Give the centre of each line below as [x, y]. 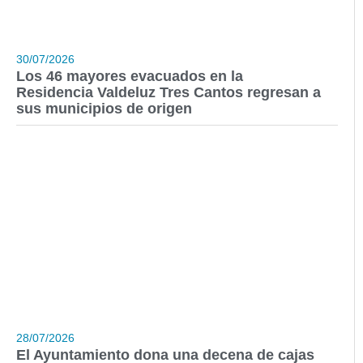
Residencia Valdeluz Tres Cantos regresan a [169, 93]
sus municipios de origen [104, 109]
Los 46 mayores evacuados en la [130, 77]
